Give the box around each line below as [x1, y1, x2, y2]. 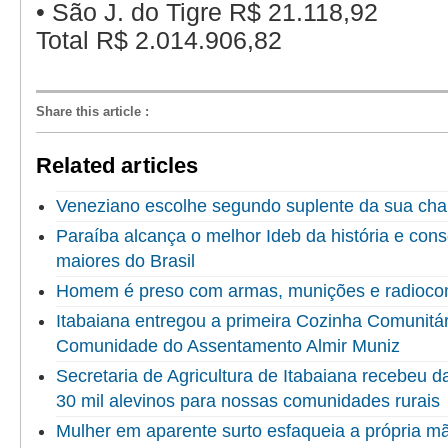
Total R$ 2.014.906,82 [36, 27, 282, 55]
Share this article [36, 103, 141, 119]
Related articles [36, 152, 199, 178]
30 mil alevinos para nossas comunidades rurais [56, 390, 440, 411]
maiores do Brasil [56, 250, 195, 271]
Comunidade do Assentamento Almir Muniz [56, 335, 400, 356]
